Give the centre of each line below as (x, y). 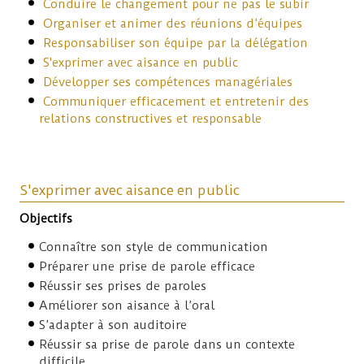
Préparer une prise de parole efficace (147, 266)
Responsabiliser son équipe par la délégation (176, 43)
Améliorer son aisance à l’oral (127, 305)
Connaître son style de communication (154, 247)
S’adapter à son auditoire (113, 325)
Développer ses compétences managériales (168, 82)
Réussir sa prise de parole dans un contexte (167, 344)
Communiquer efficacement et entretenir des (176, 101)
